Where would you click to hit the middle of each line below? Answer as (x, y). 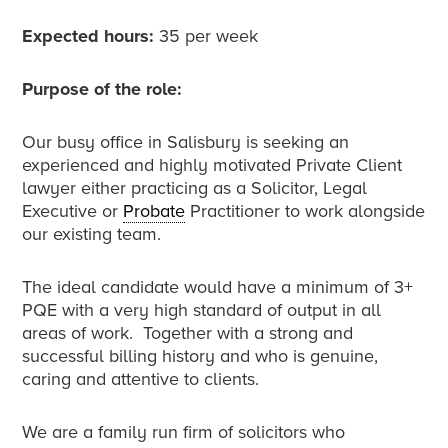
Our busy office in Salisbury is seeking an (186, 142)
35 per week (206, 36)
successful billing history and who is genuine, (200, 356)
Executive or (73, 211)
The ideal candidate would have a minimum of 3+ (218, 287)
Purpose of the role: (105, 89)
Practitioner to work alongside (305, 211)
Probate (154, 211)
